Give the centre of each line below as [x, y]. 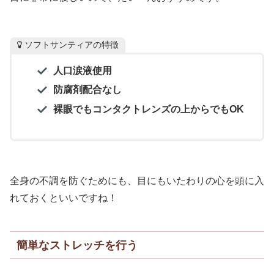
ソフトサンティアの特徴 [71, 44]
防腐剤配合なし [87, 90]
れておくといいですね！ [64, 198]
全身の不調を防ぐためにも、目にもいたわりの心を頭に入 [137, 180]
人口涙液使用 [82, 71]
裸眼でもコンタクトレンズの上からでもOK [148, 109]
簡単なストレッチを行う [77, 245]
